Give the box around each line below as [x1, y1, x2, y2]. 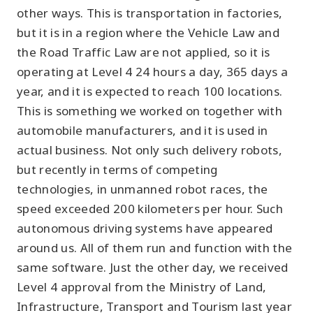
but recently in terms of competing [17, 161, 218, 177]
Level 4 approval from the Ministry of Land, [17, 279, 267, 295]
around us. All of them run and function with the [17, 240, 293, 256]
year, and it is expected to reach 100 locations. [17, 83, 283, 99]
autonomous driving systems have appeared [17, 220, 273, 236]
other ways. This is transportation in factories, [17, 5, 283, 21]
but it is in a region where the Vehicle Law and [17, 24, 279, 41]
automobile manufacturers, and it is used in [17, 122, 268, 138]
